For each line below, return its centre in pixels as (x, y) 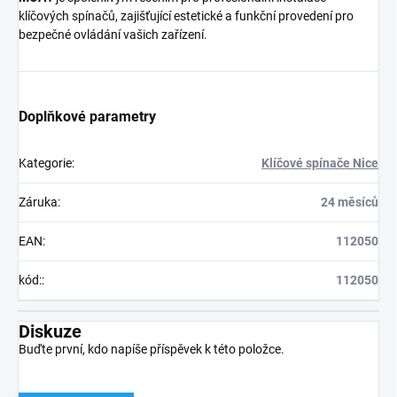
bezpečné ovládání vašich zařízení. (113, 35)
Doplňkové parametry (87, 117)
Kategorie (45, 163)
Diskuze (50, 332)
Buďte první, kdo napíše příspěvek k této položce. (152, 350)
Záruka (38, 202)
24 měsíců (350, 202)
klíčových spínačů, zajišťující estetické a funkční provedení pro (186, 16)
